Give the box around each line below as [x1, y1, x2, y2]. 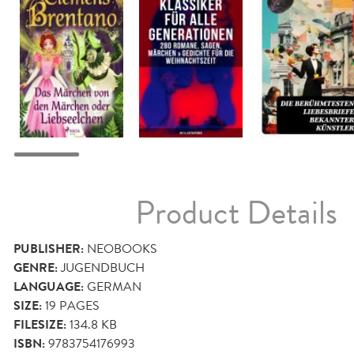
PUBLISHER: [13, 239, 84, 258]
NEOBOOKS [87, 239, 157, 258]
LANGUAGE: [13, 277, 84, 296]
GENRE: [13, 258, 58, 277]
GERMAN [87, 277, 141, 296]
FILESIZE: [13, 314, 66, 334]
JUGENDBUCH [61, 258, 145, 277]
